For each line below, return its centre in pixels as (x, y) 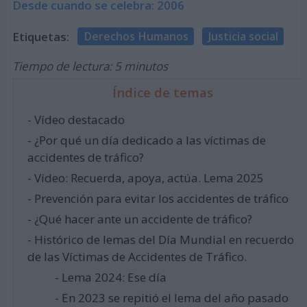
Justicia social (243, 36)
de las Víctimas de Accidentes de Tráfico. (137, 257)
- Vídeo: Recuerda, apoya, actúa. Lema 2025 (145, 177)
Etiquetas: (40, 36)
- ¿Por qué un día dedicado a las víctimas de (146, 140)
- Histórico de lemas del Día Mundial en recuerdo (160, 240)
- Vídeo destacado (76, 119)
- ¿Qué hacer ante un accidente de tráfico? (139, 219)
